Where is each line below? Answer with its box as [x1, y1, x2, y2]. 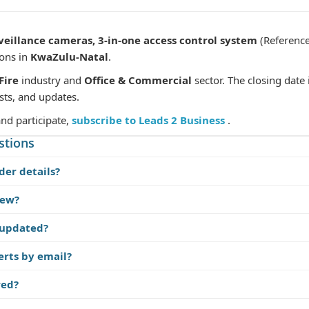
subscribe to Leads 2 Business [72, 113, 228, 127]
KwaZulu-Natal [30, 50, 108, 63]
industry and [19, 73, 84, 87]
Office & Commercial [84, 73, 192, 87]
